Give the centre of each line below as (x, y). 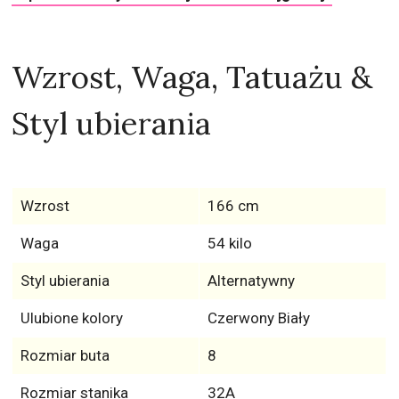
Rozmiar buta (65, 355)
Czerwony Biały (258, 318)
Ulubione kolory (71, 318)
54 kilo (229, 243)
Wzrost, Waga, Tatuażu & (192, 77)
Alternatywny (251, 281)
